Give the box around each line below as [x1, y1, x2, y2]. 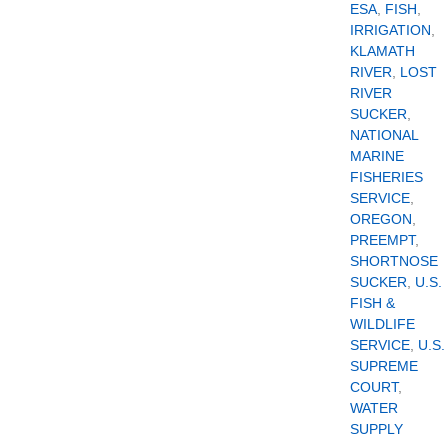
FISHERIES [350, 168, 423, 185]
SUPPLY [350, 420, 403, 437]
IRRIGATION [350, 21, 431, 38]
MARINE [350, 147, 404, 164]
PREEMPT [350, 231, 415, 248]
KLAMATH [350, 42, 415, 59]
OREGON [350, 210, 412, 227]
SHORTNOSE [350, 252, 438, 269]
